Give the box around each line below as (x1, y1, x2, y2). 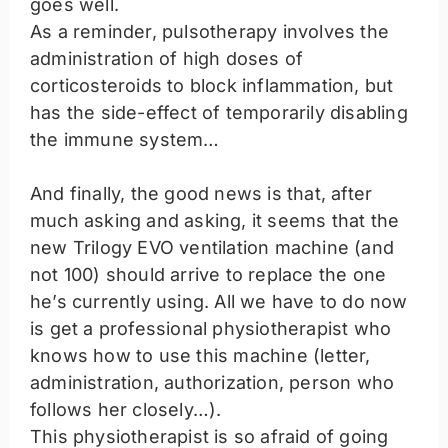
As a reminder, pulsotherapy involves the (30, 21, 390, 43)
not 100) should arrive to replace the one (30, 264, 387, 286)
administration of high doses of (30, 48, 304, 70)
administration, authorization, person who (30, 372, 395, 394)
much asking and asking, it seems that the (30, 210, 400, 232)
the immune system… (30, 129, 220, 151)
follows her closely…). (30, 399, 222, 421)
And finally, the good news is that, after (30, 183, 373, 205)
